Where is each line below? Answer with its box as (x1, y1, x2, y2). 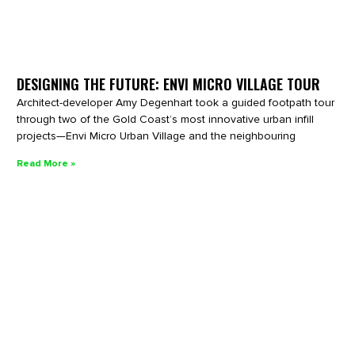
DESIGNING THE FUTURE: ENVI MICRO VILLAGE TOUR (17, 74, 321, 95)
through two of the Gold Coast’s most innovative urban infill (17, 113, 315, 127)
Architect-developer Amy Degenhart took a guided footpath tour (17, 96, 335, 110)
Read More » (17, 158, 76, 170)
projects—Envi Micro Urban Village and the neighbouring (17, 129, 296, 143)
